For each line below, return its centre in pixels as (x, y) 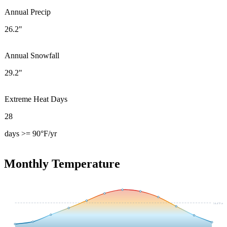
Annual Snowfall (32, 55)
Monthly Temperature (62, 163)
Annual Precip (28, 12)
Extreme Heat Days (36, 99)
